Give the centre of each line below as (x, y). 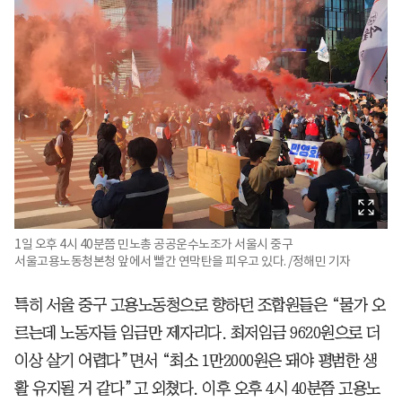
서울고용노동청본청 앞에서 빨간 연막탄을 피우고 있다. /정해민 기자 (183, 261)
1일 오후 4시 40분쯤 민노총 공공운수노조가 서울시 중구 (153, 244)
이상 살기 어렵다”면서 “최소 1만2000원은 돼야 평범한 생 (196, 360)
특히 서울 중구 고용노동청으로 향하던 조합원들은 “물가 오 (200, 305)
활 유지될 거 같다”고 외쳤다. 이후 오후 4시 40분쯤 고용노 (197, 388)
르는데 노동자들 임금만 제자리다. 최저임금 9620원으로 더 (197, 332)
